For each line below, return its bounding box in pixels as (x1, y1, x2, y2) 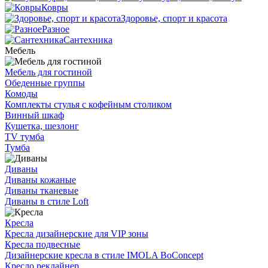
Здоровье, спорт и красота (121, 13, 227, 23)
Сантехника (63, 35, 112, 45)
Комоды (5, 89, 38, 99)
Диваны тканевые (5, 185, 78, 196)
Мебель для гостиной (5, 67, 92, 77)
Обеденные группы (5, 78, 85, 88)
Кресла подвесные (5, 239, 80, 249)
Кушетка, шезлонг (5, 121, 79, 131)
